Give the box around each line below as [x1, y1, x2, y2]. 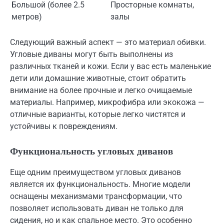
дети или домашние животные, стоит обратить [10, 73, 186, 83]
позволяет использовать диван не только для [10, 203, 183, 213]
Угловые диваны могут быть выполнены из [10, 49, 173, 59]
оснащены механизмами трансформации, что [10, 191, 182, 201]
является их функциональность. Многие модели [10, 179, 190, 189]
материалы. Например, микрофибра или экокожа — [10, 97, 204, 107]
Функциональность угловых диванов [10, 144, 173, 157]
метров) [11, 11, 42, 21]
